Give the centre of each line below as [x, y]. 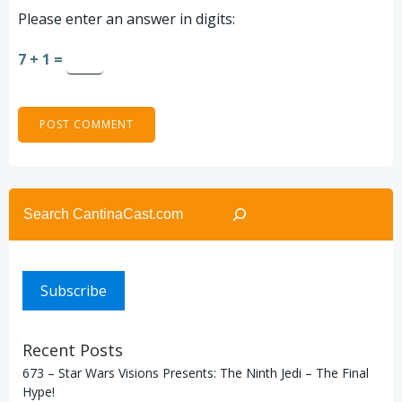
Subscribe [74, 290]
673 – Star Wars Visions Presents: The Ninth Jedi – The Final [196, 372]
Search [31, 198]
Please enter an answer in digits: [127, 18]
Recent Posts [73, 350]
